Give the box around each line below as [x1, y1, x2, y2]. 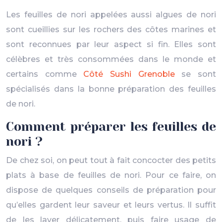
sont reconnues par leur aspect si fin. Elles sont [6, 40, 216, 49]
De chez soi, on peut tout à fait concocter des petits [6, 156, 216, 165]
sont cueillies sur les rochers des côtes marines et [6, 25, 216, 34]
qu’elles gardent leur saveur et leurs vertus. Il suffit [6, 200, 216, 210]
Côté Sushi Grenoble [83, 69, 175, 79]
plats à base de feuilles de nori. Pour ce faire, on [6, 170, 216, 180]
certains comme [6, 69, 84, 79]
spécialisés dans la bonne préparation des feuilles [6, 84, 216, 94]
